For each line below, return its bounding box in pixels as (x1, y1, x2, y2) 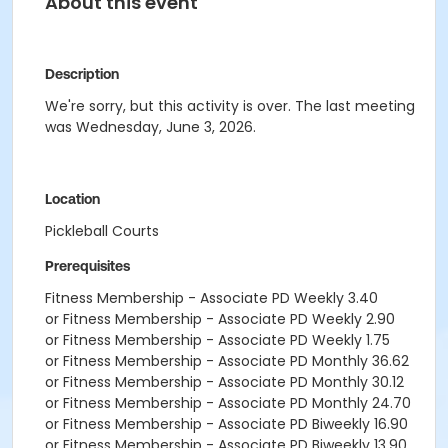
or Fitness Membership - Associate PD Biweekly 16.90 (45, 414, 408, 434)
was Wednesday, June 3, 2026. (45, 117, 256, 137)
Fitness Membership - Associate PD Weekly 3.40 (45, 288, 378, 308)
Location (45, 191, 100, 207)
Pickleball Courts (45, 221, 159, 241)
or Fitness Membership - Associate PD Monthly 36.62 (45, 351, 409, 371)
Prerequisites (45, 258, 130, 274)
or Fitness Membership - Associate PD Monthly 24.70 (45, 393, 411, 413)
